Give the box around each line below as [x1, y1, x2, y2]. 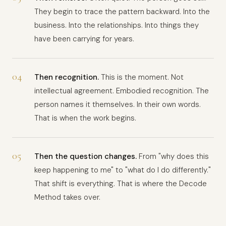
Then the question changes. [34, 151, 137, 161]
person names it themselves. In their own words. [34, 99, 201, 109]
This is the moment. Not [99, 72, 184, 82]
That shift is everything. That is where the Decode [34, 179, 207, 189]
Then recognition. [34, 72, 99, 82]
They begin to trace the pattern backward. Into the [34, 7, 210, 17]
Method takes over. [34, 192, 100, 202]
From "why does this [137, 151, 209, 161]
